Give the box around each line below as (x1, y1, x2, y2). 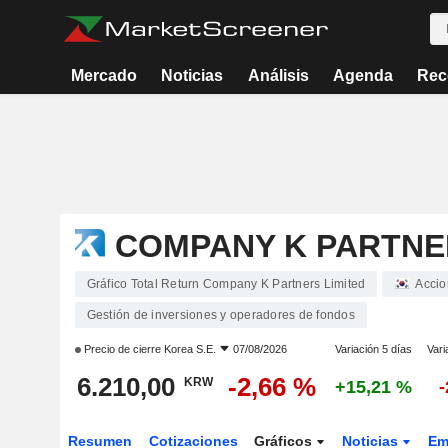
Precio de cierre (80, 343, 164, 355)
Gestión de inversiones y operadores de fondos (86, 308, 355, 322)
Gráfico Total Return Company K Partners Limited (86, 277, 366, 291)
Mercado (71, 67, 138, 84)
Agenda (332, 67, 393, 84)
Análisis (247, 67, 309, 84)
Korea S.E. (163, 343, 216, 355)
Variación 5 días (334, 343, 412, 355)
